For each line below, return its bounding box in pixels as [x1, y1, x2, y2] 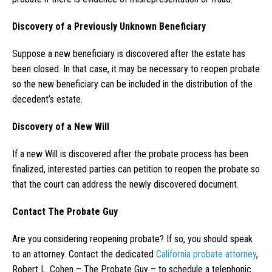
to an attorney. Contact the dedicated [12, 248, 156, 260]
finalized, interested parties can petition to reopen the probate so [12, 163, 260, 175]
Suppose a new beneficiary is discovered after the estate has [12, 48, 245, 60]
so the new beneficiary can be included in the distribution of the [12, 78, 253, 90]
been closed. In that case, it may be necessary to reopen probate [12, 63, 260, 75]
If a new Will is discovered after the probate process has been [12, 148, 248, 160]
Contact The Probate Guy [12, 206, 118, 218]
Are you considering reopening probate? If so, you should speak [12, 233, 253, 245]
